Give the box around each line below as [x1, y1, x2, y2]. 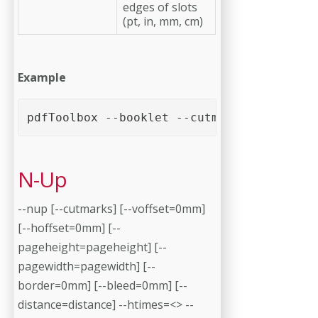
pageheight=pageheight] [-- [18, 238, 167, 255]
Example [18, 69, 66, 85]
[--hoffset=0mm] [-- [18, 219, 121, 236]
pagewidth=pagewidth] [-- [18, 258, 155, 274]
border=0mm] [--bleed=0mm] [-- [18, 277, 187, 293]
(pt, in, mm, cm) [123, 13, 203, 29]
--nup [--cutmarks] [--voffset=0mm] [18, 200, 205, 216]
